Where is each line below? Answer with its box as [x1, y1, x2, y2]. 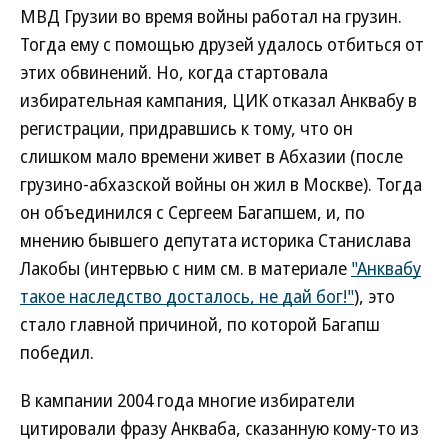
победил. [20, 340, 94, 364]
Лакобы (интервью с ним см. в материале [20, 256, 351, 280]
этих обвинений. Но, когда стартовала [20, 60, 328, 84]
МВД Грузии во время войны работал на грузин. [20, 4, 402, 28]
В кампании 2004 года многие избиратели [20, 388, 355, 412]
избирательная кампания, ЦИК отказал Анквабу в [20, 88, 417, 112]
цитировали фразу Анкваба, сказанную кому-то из [20, 416, 419, 440]
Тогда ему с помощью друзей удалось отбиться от [20, 32, 424, 56]
